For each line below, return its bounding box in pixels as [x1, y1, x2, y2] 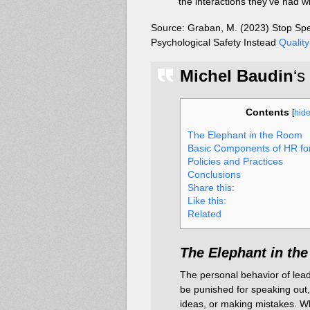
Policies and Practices [188, 156, 283, 167]
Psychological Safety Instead [151, 36, 279, 48]
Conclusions [188, 170, 241, 181]
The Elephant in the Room [188, 130, 302, 141]
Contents [246, 107, 289, 118]
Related [188, 209, 221, 220]
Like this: [188, 196, 226, 207]
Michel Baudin [180, 66, 293, 86]
